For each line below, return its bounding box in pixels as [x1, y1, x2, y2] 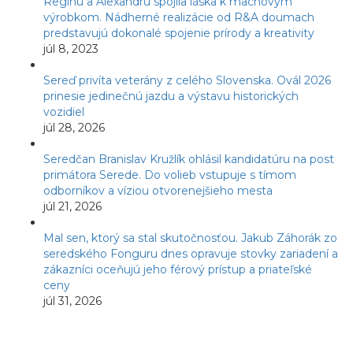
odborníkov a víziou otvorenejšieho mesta [43, 183, 273, 198]
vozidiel [43, 104, 84, 119]
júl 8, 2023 [43, 41, 98, 56]
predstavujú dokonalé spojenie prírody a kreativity [43, 25, 314, 40]
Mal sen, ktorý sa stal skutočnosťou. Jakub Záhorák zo [43, 230, 337, 245]
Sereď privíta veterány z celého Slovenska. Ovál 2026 [43, 72, 331, 87]
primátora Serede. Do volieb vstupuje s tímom [43, 167, 296, 182]
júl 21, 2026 [43, 199, 102, 214]
